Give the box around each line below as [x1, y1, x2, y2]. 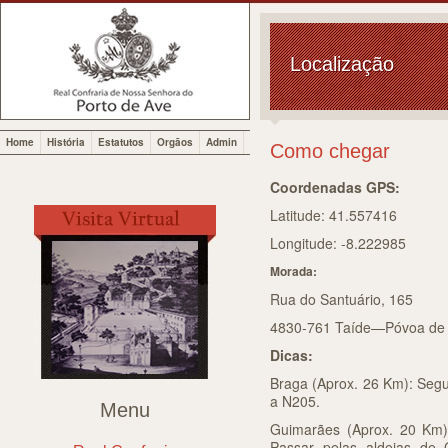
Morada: [270, 262, 317, 280]
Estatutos [98, 135, 144, 149]
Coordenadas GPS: [270, 177, 400, 197]
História [47, 135, 85, 149]
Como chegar [270, 140, 390, 162]
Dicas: [270, 345, 313, 365]
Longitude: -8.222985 [270, 233, 406, 253]
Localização [290, 53, 394, 75]
